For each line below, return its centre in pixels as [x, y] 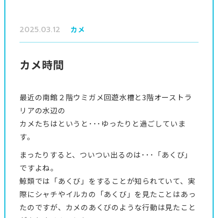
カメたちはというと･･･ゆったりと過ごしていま [103, 123]
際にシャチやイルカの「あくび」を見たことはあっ [108, 194]
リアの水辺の [43, 110]
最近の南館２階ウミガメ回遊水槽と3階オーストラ [106, 97]
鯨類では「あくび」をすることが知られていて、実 [108, 181]
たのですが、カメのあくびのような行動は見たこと [108, 207]
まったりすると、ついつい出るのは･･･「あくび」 [106, 154]
